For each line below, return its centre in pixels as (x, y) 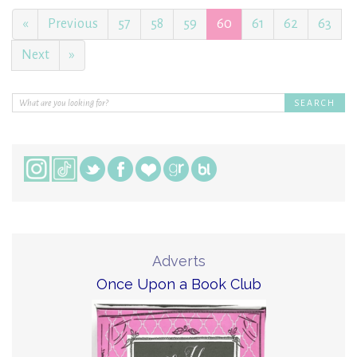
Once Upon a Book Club (178, 284)
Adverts (178, 261)
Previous (73, 24)
